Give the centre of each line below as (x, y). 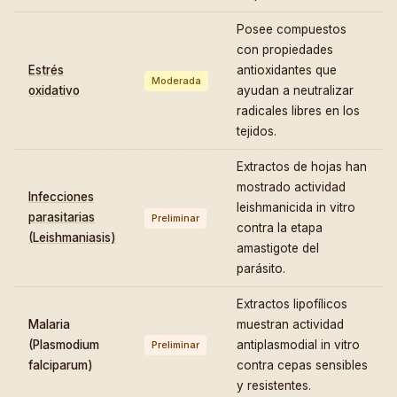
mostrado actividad (291, 187)
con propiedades (285, 49)
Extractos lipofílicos (292, 304)
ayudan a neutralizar (295, 90)
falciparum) (61, 365)
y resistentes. (274, 385)
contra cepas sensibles (302, 365)
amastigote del (278, 248)
